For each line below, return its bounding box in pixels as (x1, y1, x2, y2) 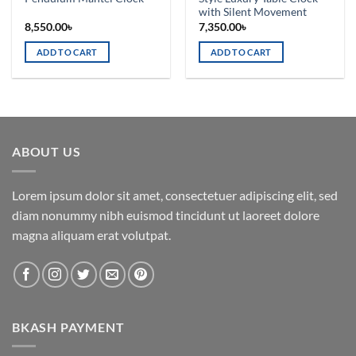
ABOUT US (12, 144, 81, 160)
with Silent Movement (199, 6, 308, 19)
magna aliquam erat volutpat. (12, 226, 171, 242)
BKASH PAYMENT (12, 319, 125, 335)
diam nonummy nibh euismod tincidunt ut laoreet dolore (12, 207, 319, 222)
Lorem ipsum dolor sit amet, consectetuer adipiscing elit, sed (12, 187, 338, 203)
